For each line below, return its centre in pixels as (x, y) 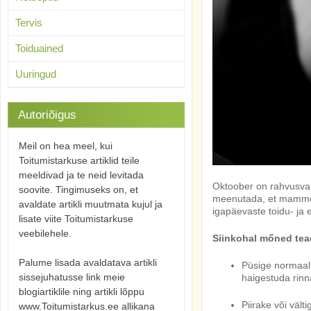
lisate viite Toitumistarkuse (76, 219)
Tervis (29, 23)
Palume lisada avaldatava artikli (88, 262)
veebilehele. (45, 233)
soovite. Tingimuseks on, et (78, 190)
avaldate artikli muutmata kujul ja (91, 204)
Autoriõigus (47, 115)
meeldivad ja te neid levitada (81, 175)
